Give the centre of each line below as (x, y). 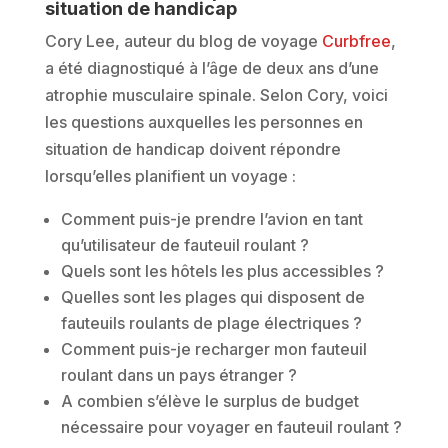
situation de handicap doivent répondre (192, 149)
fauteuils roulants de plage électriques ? (211, 323)
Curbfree (356, 41)
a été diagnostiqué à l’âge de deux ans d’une (211, 68)
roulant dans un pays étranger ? (178, 375)
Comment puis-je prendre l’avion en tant (211, 219)
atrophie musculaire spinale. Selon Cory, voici (216, 95)
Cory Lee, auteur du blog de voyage (181, 41)
